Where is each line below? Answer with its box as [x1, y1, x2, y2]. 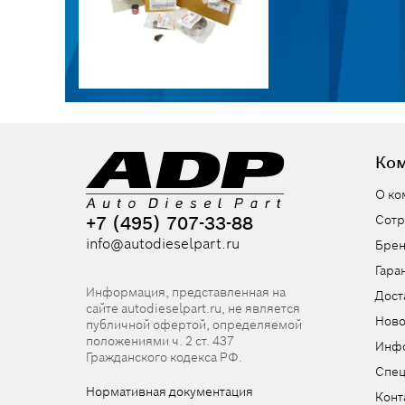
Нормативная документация [86, 382, 253, 400]
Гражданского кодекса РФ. [86, 348, 242, 365]
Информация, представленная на [86, 283, 286, 300]
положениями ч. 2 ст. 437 [86, 332, 234, 349]
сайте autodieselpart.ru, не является [86, 299, 300, 316]
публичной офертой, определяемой [86, 316, 302, 333]
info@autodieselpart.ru [86, 233, 240, 253]
